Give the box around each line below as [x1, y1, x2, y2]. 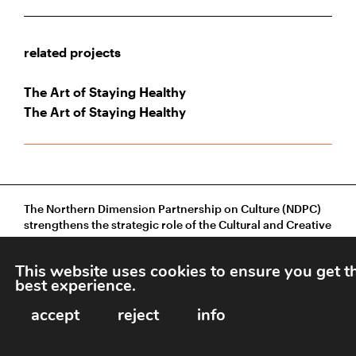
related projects [24, 44, 121, 60]
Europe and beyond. [24, 249, 132, 263]
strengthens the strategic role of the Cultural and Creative [24, 217, 331, 231]
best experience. [15, 275, 136, 296]
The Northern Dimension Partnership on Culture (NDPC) [24, 201, 321, 215]
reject [118, 304, 159, 326]
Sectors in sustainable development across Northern [24, 233, 305, 247]
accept [31, 304, 79, 326]
